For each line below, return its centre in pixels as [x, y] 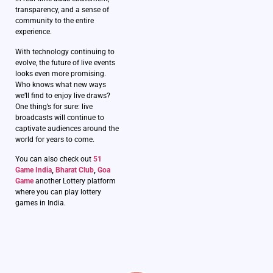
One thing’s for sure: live [54, 106]
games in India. [41, 203]
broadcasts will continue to [60, 117]
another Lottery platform [76, 181]
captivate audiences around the [67, 128]
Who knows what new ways [61, 84]
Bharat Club [75, 170]
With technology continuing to [65, 51]
